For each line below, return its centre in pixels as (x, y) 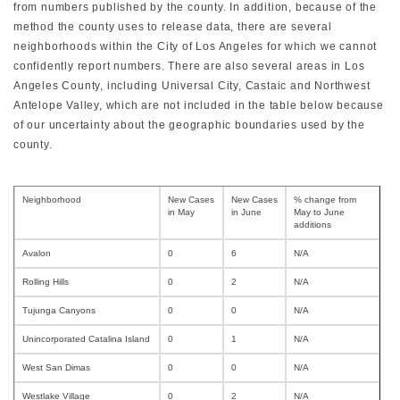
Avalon (37, 253)
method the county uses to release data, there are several (173, 26)
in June (246, 212)
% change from (325, 199)
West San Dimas (56, 367)
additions (312, 224)
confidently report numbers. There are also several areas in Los (189, 66)
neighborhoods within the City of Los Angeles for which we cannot (196, 46)
